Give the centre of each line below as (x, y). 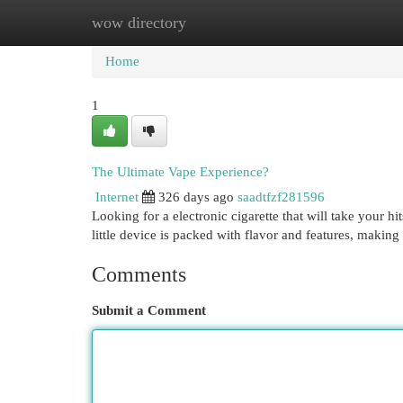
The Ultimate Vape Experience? (180, 172)
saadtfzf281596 (281, 197)
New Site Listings (229, 22)
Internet (117, 197)
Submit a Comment (149, 310)
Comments (139, 274)
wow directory (139, 22)
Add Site (329, 22)
